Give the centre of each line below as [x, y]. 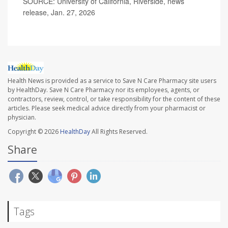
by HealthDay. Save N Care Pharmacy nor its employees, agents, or [104, 90]
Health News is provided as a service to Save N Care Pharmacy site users [112, 81]
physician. [22, 118]
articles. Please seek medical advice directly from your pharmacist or [107, 108]
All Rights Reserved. [119, 132]
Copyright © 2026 [34, 132]
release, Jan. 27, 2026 [59, 12]
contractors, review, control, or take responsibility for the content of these [114, 99]
